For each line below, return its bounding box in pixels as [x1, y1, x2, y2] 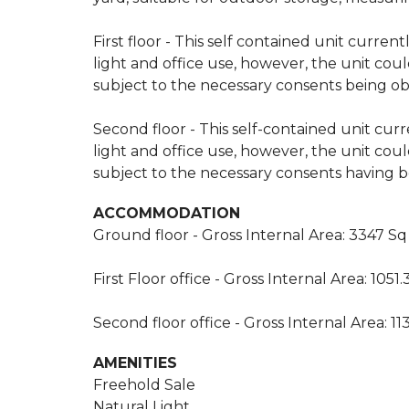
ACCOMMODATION [93, 204, 240, 222]
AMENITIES [93, 354, 177, 372]
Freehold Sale [93, 376, 195, 393]
